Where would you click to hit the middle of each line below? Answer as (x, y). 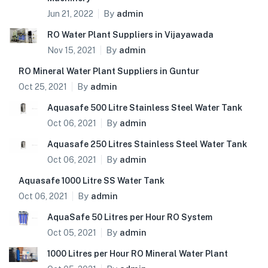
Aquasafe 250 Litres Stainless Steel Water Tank (147, 144)
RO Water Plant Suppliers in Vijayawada (130, 35)
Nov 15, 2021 (71, 51)
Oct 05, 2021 (72, 233)
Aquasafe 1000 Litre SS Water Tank (92, 181)
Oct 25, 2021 (43, 87)
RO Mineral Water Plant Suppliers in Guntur (109, 71)
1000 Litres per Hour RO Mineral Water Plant (138, 254)
